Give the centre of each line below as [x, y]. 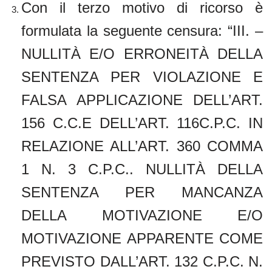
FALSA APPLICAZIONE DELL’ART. [142, 100]
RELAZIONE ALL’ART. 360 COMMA [142, 146]
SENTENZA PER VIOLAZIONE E [142, 76]
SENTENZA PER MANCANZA [142, 192]
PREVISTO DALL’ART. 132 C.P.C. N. [142, 261]
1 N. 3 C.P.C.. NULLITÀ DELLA [142, 169]
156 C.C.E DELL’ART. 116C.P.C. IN [142, 123]
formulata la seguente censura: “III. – [142, 30]
